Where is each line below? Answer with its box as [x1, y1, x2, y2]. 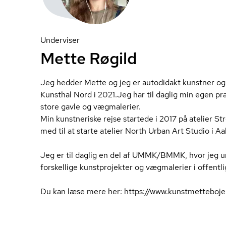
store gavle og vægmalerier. [40, 101, 141, 112]
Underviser [40, 35, 80, 45]
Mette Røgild [40, 47, 137, 69]
